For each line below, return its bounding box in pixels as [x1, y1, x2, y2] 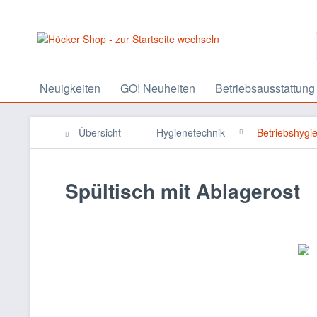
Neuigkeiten [40, 80, 100, 96]
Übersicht [79, 125, 121, 139]
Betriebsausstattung [215, 80, 315, 96]
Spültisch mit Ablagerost [65, 176, 300, 205]
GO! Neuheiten [120, 80, 195, 96]
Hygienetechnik [156, 125, 225, 139]
